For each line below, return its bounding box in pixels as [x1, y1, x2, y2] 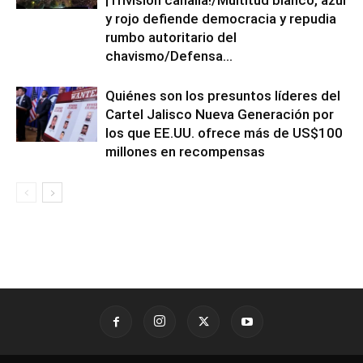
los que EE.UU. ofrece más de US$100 [105, 124, 343, 141]
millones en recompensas [105, 143, 265, 160]
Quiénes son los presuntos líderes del [105, 87, 340, 104]
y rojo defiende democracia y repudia [105, 10, 336, 27]
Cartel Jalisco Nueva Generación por [105, 105, 334, 122]
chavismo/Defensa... [105, 47, 233, 64]
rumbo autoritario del [105, 28, 237, 45]
